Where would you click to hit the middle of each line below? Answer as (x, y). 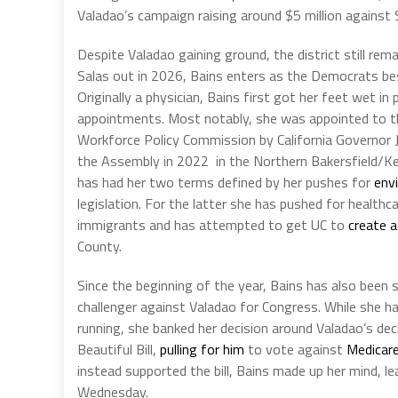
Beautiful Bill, (119, 349)
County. (99, 246)
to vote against (295, 349)
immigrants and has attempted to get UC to (213, 224)
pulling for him (202, 349)
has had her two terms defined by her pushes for (226, 182)
